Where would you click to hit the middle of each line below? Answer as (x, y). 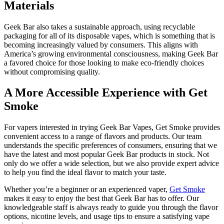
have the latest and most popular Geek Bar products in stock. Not (106, 154)
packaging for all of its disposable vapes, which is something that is (109, 35)
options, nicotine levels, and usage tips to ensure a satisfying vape (107, 216)
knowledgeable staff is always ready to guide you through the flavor (111, 207)
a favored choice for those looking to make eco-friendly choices (104, 62)
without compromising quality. (52, 71)
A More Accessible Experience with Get (106, 93)
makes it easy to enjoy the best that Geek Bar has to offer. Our (101, 198)
